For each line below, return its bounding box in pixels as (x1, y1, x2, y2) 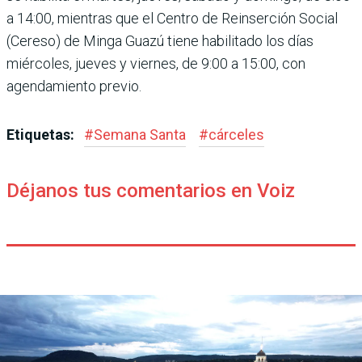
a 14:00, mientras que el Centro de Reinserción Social (6, 9, 338, 27)
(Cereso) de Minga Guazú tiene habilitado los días (6, 32, 314, 49)
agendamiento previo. (6, 77, 141, 95)
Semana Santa (94, 125, 186, 143)
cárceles (208, 125, 264, 143)
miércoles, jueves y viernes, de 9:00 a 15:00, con (6, 54, 305, 72)
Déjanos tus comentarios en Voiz (6, 179, 295, 202)
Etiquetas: (6, 125, 78, 143)
